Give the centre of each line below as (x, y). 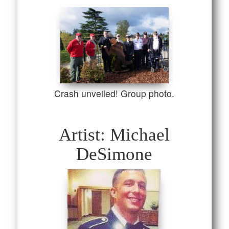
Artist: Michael (114, 134)
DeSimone (114, 154)
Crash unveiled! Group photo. (114, 93)
